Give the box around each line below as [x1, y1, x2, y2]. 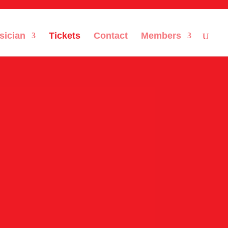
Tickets [49, 31, 80, 41]
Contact [94, 31, 128, 41]
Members [141, 31, 181, 41]
